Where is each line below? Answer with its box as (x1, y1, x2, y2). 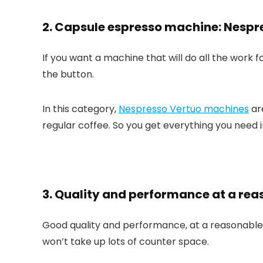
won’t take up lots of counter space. (42, 234, 209, 248)
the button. (42, 67, 94, 81)
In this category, (42, 102, 119, 116)
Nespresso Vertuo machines (119, 102, 249, 116)
